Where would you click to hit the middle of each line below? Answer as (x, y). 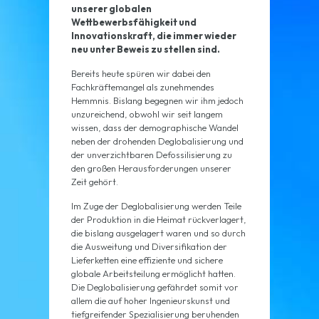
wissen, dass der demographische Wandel (155, 128)
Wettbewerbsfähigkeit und (134, 22)
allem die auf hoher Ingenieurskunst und (150, 301)
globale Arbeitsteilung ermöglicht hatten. (153, 274)
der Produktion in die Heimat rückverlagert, (158, 220)
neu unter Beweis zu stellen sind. (145, 49)
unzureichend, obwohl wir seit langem (147, 114)
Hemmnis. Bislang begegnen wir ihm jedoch (157, 101)
